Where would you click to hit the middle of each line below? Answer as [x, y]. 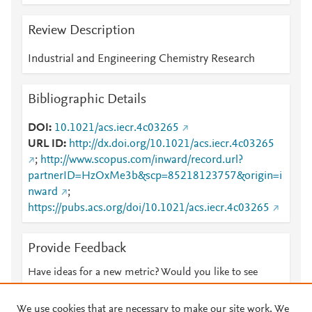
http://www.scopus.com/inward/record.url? [142, 160]
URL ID [46, 144]
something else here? [76, 289]
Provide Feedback [77, 249]
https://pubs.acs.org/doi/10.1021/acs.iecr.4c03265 [149, 208]
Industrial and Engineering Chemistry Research [141, 59]
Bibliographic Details [87, 100]
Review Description [81, 31]
